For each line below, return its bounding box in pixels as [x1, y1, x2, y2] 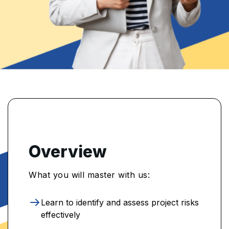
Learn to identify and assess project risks [41, 197, 199, 208]
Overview [29, 141, 107, 162]
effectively [41, 209, 81, 220]
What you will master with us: [29, 169, 150, 180]
